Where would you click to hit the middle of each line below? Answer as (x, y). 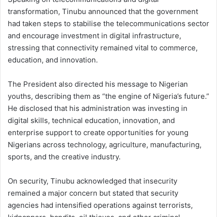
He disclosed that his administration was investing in (98, 108)
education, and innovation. (53, 60)
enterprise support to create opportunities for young (98, 133)
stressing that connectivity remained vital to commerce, (103, 48)
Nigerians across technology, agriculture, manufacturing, (105, 145)
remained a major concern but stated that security (93, 193)
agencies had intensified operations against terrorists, (100, 205)
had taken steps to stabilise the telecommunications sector (108, 24)
